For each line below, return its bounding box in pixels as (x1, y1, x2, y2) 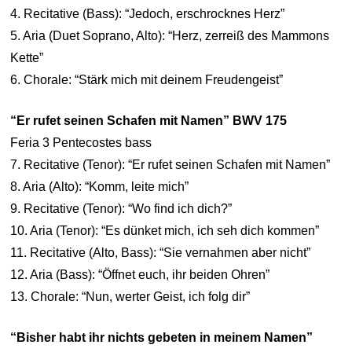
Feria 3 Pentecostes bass (10, 136, 152, 149)
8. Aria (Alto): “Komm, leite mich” (10, 180, 189, 193)
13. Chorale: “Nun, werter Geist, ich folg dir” (10, 290, 251, 303)
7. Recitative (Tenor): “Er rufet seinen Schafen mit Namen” (10, 158, 331, 171)
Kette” (10, 51, 44, 64)
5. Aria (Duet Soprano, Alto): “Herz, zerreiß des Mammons (10, 29, 330, 42)
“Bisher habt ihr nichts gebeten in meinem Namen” (10, 331, 313, 344)
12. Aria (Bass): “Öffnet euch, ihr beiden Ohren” (10, 268, 270, 281)
